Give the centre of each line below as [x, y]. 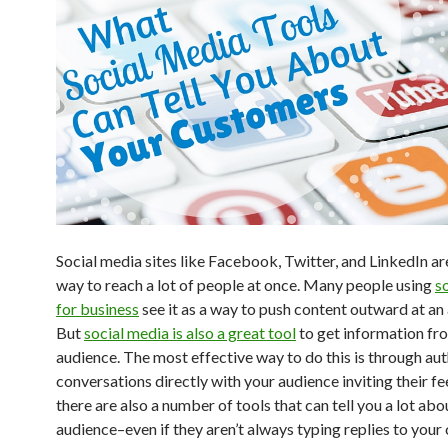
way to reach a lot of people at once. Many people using [245, 284]
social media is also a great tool [190, 332]
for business [97, 308]
